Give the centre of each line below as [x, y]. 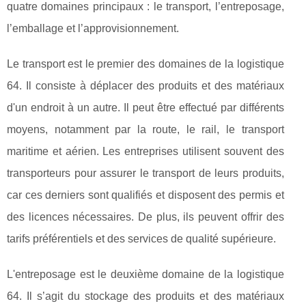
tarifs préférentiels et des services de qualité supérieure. [141, 239]
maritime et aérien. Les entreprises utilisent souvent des [145, 151]
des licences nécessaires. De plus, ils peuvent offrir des [145, 217]
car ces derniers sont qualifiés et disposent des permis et [145, 195]
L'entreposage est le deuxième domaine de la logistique [145, 274]
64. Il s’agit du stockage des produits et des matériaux [145, 296]
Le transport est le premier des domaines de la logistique [145, 64]
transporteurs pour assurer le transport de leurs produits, [145, 173]
